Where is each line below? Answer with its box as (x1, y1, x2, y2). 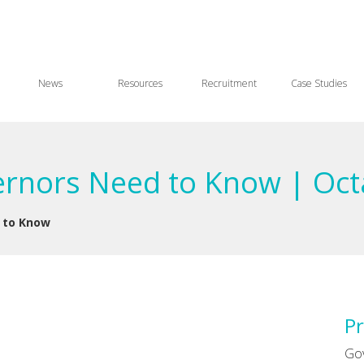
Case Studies (290, 76, 347, 90)
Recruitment (201, 76, 257, 90)
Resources (117, 76, 162, 90)
